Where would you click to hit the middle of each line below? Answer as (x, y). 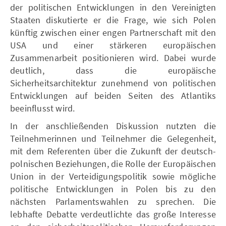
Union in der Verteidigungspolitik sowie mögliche (113, 176)
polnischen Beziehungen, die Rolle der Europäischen (113, 163)
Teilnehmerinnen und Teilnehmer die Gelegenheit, (113, 138)
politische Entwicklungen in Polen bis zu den (113, 189)
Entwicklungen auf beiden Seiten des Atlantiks (113, 95)
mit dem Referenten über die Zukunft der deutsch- (113, 151)
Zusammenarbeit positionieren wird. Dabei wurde (113, 58)
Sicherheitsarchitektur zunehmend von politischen (113, 83)
